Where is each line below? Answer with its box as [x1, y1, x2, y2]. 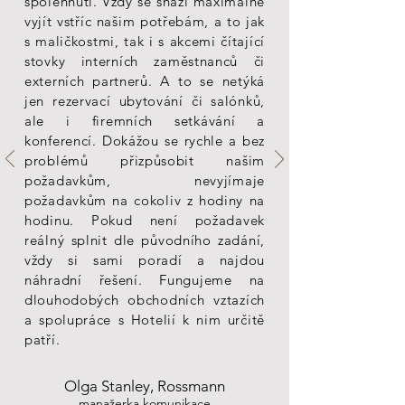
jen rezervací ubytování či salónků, [24, 92, 265, 109]
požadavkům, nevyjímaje [24, 172, 265, 189]
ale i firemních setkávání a [24, 112, 265, 129]
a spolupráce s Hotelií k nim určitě [24, 311, 265, 328]
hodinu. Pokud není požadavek [24, 212, 265, 229]
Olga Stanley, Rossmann [64, 377, 225, 395]
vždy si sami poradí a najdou [24, 251, 265, 268]
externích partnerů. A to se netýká [24, 72, 265, 89]
